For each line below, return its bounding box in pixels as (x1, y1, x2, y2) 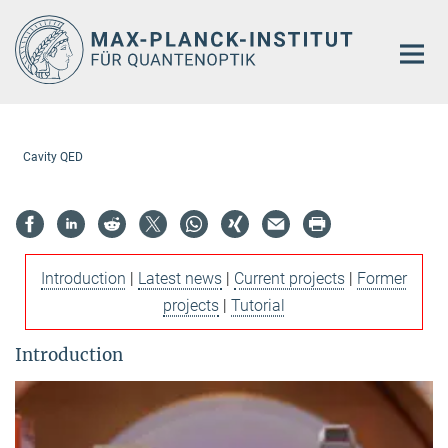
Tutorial (231, 295, 285, 315)
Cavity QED (22, 149, 83, 164)
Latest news (138, 268, 222, 288)
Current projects (234, 268, 345, 288)
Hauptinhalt (5, 9, 88, 28)
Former (357, 268, 407, 288)
